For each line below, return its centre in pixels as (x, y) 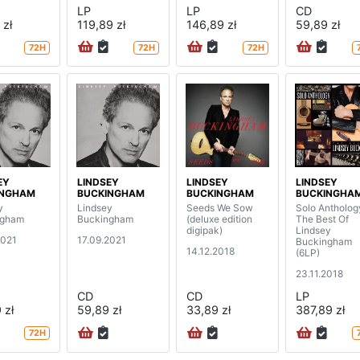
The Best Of (322, 219)
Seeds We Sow (220, 208)
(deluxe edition (219, 219)
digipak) (205, 231)
